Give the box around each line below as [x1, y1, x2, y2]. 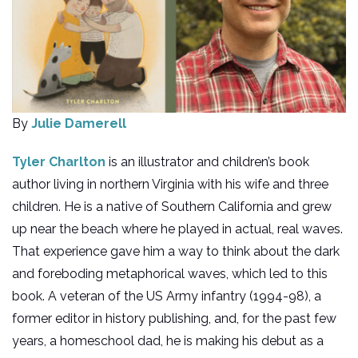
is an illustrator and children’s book [105, 154, 309, 170]
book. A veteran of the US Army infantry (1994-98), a [12, 288, 321, 304]
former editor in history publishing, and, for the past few [12, 311, 336, 327]
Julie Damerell [31, 116, 126, 132]
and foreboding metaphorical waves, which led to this [12, 266, 328, 282]
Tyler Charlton [12, 154, 105, 170]
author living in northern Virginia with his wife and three [12, 177, 328, 193]
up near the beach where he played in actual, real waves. [12, 221, 343, 237]
